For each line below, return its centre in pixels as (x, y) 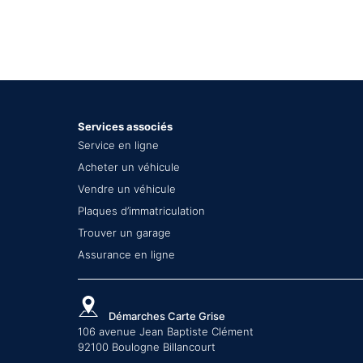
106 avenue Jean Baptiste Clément (166, 331)
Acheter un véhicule (129, 167)
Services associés (125, 126)
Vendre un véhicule (127, 189)
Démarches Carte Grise (166, 316)
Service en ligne (118, 145)
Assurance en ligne (126, 254)
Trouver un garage (124, 233)
